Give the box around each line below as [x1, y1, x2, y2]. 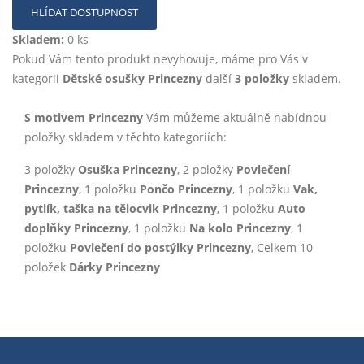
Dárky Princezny [69, 258, 160, 275]
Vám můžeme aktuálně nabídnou [143, 109, 327, 125]
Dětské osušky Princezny [63, 70, 202, 86]
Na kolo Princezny [189, 219, 291, 236]
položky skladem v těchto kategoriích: [24, 128, 227, 145]
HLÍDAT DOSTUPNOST [31, 4, 138, 19]
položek [24, 258, 69, 275]
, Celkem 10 [251, 239, 313, 255]
